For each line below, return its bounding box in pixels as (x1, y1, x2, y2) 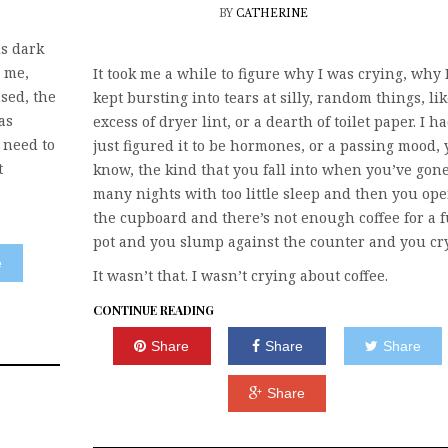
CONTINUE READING (93, 302, 214, 319)
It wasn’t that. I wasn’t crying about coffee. (93, 266, 388, 286)
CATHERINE (236, 7, 308, 21)
